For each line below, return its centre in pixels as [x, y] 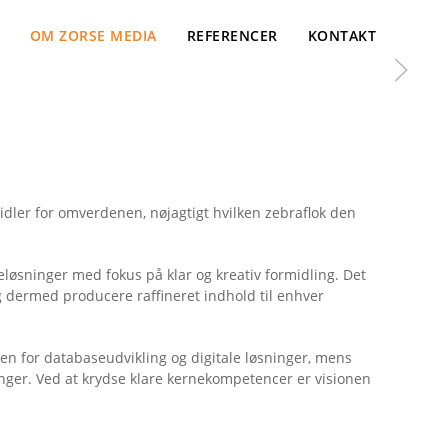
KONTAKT [341, 35]
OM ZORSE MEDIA [93, 35]
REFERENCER [232, 35]
